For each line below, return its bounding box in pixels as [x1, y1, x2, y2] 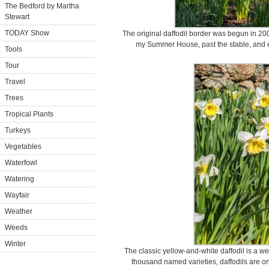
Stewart [5, 13, 29, 21]
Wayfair [5, 191, 29, 199]
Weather [5, 207, 32, 216]
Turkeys [5, 126, 31, 134]
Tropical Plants [5, 110, 53, 118]
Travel [5, 77, 25, 86]
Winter [5, 240, 26, 248]
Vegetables [5, 142, 41, 151]
